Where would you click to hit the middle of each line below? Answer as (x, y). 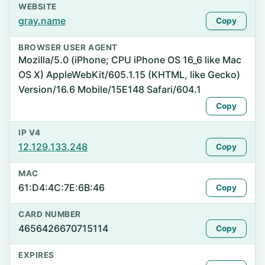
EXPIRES (36, 255)
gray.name (42, 21)
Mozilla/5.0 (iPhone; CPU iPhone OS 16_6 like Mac (130, 60)
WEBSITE (38, 7)
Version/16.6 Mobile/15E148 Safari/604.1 (110, 89)
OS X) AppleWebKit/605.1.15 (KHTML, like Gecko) (129, 75)
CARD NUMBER (50, 214)
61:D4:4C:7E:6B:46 (62, 188)
